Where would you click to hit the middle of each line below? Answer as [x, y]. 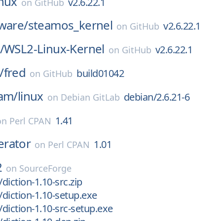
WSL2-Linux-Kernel [54, 49]
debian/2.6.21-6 [157, 97]
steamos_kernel [70, 25]
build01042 [100, 73]
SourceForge [46, 168]
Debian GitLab [90, 97]
